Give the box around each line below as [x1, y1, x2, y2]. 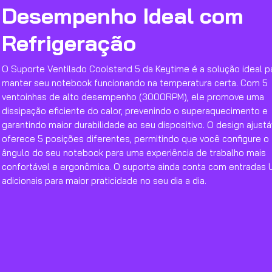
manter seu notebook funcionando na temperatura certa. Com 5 [2, 77, 268, 89]
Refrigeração [2, 29, 136, 56]
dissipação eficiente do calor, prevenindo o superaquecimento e [2, 105, 268, 117]
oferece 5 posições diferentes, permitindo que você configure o [2, 133, 269, 144]
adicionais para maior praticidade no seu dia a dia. [2, 175, 206, 186]
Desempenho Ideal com [2, 2, 243, 29]
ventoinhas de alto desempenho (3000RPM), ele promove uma [2, 91, 264, 103]
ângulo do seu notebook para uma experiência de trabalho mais [2, 147, 266, 158]
